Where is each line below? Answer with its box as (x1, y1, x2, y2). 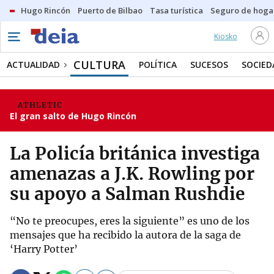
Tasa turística (150, 5, 203, 16)
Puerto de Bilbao (78, 5, 143, 16)
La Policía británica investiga (10, 143, 260, 165)
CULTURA (73, 57, 125, 72)
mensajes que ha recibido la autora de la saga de (10, 229, 241, 241)
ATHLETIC (18, 100, 62, 109)
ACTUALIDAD (7, 59, 60, 70)
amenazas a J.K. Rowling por (10, 163, 254, 185)
